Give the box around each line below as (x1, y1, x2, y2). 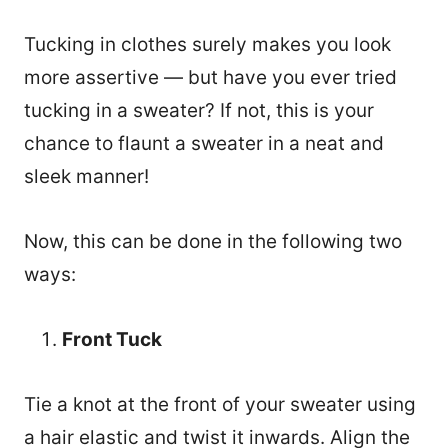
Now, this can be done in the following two (24, 230, 402, 254)
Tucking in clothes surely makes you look (24, 33, 391, 57)
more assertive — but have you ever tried (24, 66, 397, 90)
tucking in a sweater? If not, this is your (24, 99, 374, 123)
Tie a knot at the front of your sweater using (24, 393, 416, 417)
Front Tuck (62, 328, 162, 352)
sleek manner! (24, 165, 154, 189)
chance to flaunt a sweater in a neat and (24, 132, 384, 156)
